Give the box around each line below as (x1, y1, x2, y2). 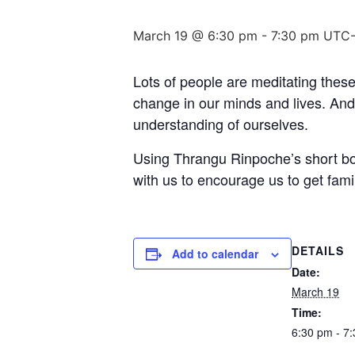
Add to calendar (172, 246, 258, 261)
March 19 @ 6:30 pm (133, 28, 258, 44)
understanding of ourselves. (133, 113, 308, 134)
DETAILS (292, 242, 344, 258)
